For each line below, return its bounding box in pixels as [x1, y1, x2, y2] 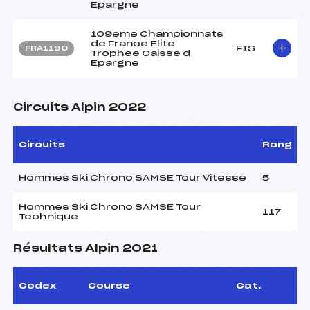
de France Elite [91, 39, 175, 48]
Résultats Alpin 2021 [13, 243, 158, 254]
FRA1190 [25, 44, 68, 52]
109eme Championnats [91, 29, 224, 38]
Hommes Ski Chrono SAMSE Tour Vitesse [19, 173, 246, 182]
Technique [19, 212, 78, 221]
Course [88, 281, 130, 290]
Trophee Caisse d [91, 48, 190, 57]
